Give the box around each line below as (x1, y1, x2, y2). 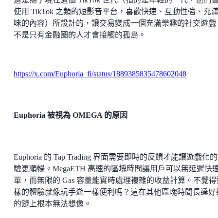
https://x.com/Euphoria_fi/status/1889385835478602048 (14, 70, 186, 78)
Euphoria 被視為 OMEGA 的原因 (14, 111, 127, 120)
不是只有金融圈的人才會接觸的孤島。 (14, 31, 146, 39)
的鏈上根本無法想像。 (14, 199, 91, 208)
